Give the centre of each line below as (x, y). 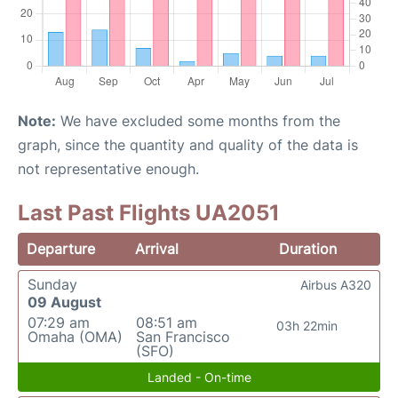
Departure (61, 249)
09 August (64, 302)
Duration (307, 249)
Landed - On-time (199, 378)
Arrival (157, 249)
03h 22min (307, 326)
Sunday (52, 285)
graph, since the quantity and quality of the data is (188, 145)
